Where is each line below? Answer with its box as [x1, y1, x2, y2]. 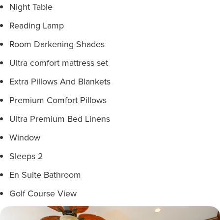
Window [9, 131, 40, 143]
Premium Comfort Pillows [9, 94, 107, 106]
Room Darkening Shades [9, 38, 105, 50]
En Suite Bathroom [9, 168, 81, 181]
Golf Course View [9, 187, 77, 199]
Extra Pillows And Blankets [9, 75, 110, 87]
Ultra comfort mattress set [9, 56, 108, 69]
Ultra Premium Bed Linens [9, 112, 110, 125]
